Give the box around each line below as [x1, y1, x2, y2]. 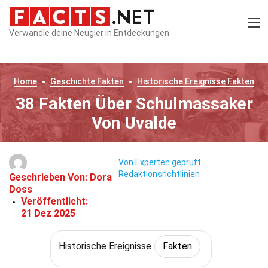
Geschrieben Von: [9, 172, 90, 183]
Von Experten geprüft [118, 157, 201, 167]
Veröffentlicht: [21, 196, 88, 207]
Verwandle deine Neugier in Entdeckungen [9, 28, 169, 38]
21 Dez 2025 [21, 208, 75, 219]
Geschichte [50, 77, 95, 86]
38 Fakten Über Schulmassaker [15, 94, 253, 114]
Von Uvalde [92, 113, 176, 133]
